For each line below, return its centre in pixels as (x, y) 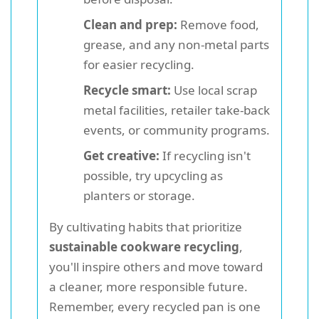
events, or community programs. (177, 130)
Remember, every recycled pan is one (155, 307)
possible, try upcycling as (153, 176)
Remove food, (218, 25)
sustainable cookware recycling (144, 247)
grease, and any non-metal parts (176, 45)
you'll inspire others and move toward (156, 267)
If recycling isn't (205, 156)
